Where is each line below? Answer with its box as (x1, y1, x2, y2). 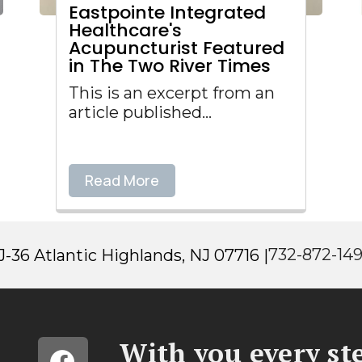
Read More (85, 170, 159, 190)
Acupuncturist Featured (69, 36, 284, 61)
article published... (69, 103, 212, 122)
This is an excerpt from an (69, 83, 275, 103)
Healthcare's (69, 18, 182, 43)
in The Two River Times (69, 53, 271, 78)
